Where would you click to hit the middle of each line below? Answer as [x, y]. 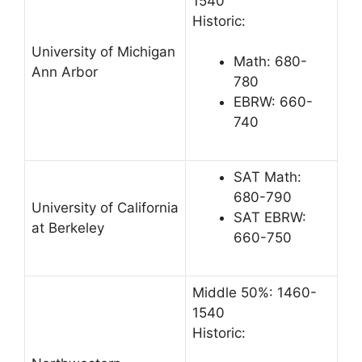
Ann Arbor [65, 72]
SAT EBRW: [270, 217]
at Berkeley [68, 227]
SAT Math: [267, 177]
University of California [105, 207]
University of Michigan [103, 51]
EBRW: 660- [273, 102]
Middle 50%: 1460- [255, 292]
